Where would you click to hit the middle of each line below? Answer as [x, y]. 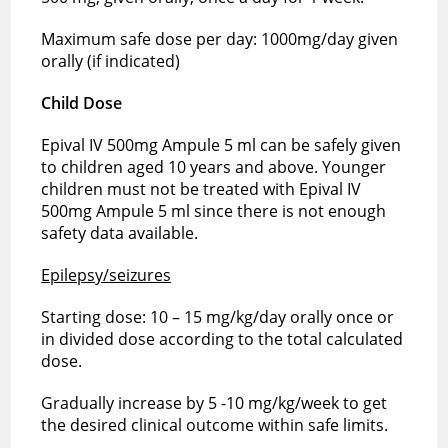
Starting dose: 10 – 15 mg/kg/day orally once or [218, 316]
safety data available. [120, 232]
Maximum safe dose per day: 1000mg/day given [222, 38]
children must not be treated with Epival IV [201, 188]
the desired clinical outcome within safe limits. [215, 424]
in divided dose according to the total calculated [222, 338]
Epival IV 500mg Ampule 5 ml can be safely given [221, 144]
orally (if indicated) [111, 60]
